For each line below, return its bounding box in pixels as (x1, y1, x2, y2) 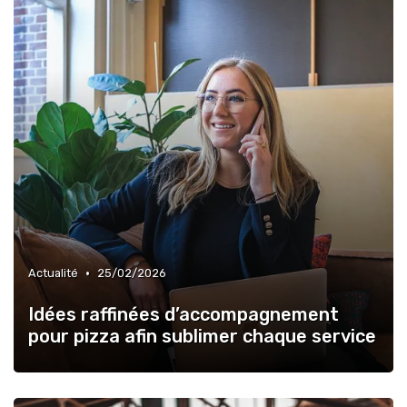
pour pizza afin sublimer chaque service (28, 325, 376, 348)
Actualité (28, 266, 78, 281)
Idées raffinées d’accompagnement (28, 303, 339, 326)
